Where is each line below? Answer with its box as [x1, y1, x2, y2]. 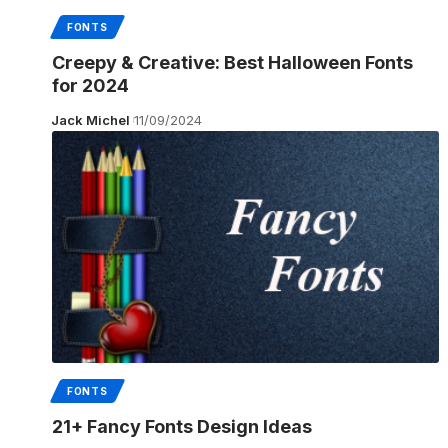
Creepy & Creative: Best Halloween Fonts [52, 51, 413, 73]
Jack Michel [50, 111, 130, 128]
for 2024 [52, 74, 129, 96]
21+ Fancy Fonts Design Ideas [52, 415, 312, 437]
